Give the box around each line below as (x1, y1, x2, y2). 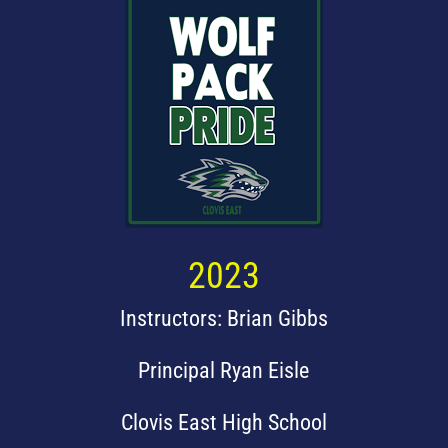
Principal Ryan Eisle (138, 357, 310, 383)
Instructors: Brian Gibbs (119, 305, 328, 331)
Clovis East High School (120, 409, 327, 435)
